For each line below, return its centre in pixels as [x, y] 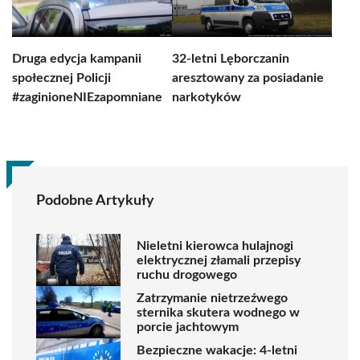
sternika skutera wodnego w [218, 312]
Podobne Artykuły [95, 201]
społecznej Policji [61, 78]
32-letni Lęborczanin [231, 59]
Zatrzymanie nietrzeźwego [212, 298]
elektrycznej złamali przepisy [219, 260]
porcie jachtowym [188, 327]
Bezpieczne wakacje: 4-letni [217, 350]
